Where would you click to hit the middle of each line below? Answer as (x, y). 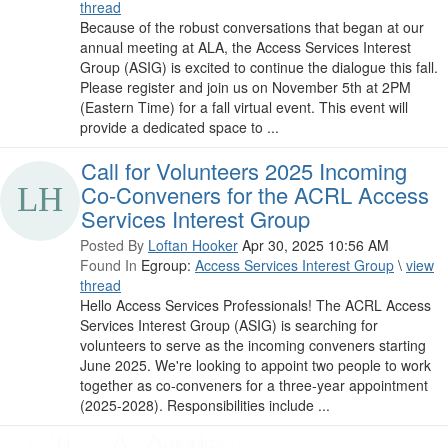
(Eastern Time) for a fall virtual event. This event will (244, 107)
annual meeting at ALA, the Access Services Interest (245, 47)
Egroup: (166, 265)
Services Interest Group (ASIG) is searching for (229, 325)
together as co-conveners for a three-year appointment (254, 385)
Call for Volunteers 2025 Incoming (244, 171)
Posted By (112, 245)
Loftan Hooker (193, 245)
